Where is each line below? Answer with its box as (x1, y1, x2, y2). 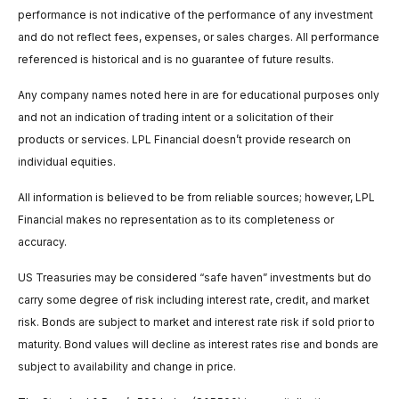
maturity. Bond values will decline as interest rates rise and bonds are (18, 338, 379, 352)
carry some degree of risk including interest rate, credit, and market (18, 293, 370, 307)
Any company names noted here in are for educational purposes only (18, 88, 379, 102)
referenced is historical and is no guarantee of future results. (18, 53, 334, 67)
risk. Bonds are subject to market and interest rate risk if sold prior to (18, 315, 375, 330)
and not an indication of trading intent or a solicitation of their (18, 110, 333, 125)
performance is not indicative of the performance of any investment (18, 8, 373, 22)
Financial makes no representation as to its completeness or (18, 213, 334, 227)
